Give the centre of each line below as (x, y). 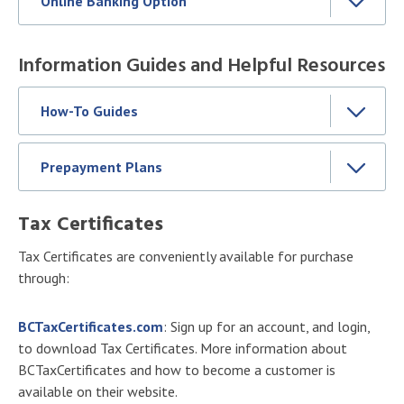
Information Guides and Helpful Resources (202, 66)
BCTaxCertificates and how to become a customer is (177, 369)
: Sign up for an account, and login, (266, 326)
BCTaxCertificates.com (91, 326)
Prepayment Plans (101, 166)
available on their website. (99, 391)
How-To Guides (90, 110)
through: (46, 277)
